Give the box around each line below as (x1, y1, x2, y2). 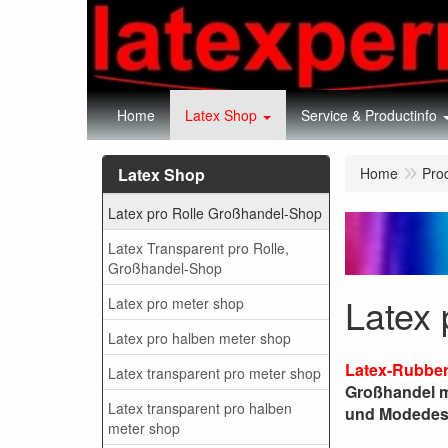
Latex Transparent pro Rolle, (108, 237, 289, 258)
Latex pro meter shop (108, 292, 244, 313)
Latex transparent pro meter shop (108, 362, 321, 383)
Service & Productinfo (301, 105, 437, 126)
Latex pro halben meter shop (108, 327, 291, 348)
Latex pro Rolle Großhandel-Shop (108, 202, 322, 223)
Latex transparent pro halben (108, 397, 292, 418)
